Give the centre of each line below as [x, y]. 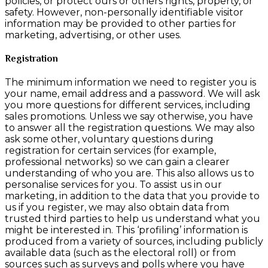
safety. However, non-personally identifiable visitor [124, 12]
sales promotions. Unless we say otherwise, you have [129, 117]
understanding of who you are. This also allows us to [130, 173]
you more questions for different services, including [128, 105]
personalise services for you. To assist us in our [113, 185]
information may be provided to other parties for [121, 23]
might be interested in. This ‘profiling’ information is [126, 230]
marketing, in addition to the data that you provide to [132, 196]
